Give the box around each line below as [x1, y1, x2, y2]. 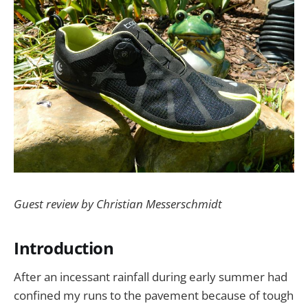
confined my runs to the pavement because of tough [14, 287, 294, 303]
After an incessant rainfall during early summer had [14, 268, 287, 285]
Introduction [14, 237, 114, 260]
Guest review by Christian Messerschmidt [14, 196, 222, 212]
